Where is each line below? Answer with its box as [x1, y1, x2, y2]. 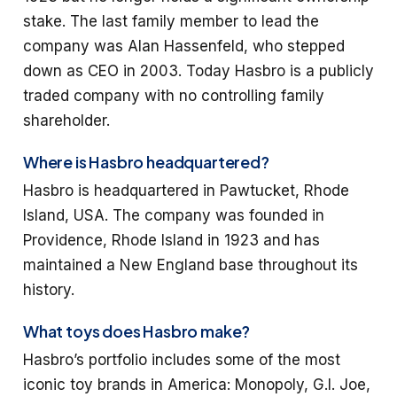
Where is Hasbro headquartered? [23, 152, 269, 173]
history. [23, 280, 74, 299]
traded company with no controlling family [23, 86, 324, 105]
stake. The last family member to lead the [23, 12, 319, 30]
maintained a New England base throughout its [23, 255, 358, 274]
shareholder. [23, 111, 110, 129]
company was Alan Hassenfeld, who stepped [23, 36, 345, 55]
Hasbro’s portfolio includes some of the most [23, 350, 340, 369]
